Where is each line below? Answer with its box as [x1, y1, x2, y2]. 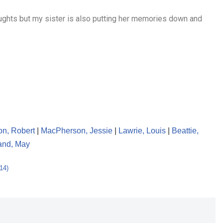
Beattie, [172, 126, 199, 135]
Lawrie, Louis [118, 126, 166, 135]
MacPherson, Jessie [41, 126, 112, 135]
